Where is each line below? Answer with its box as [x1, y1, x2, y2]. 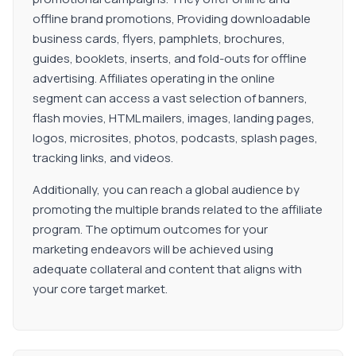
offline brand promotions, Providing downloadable [33, 10, 311, 27]
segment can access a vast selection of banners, [33, 90, 308, 106]
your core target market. [33, 281, 168, 297]
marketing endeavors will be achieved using [33, 241, 273, 257]
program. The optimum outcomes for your [33, 221, 268, 238]
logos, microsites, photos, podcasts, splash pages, [33, 130, 318, 146]
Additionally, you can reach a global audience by [33, 181, 300, 198]
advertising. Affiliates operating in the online [33, 70, 275, 87]
